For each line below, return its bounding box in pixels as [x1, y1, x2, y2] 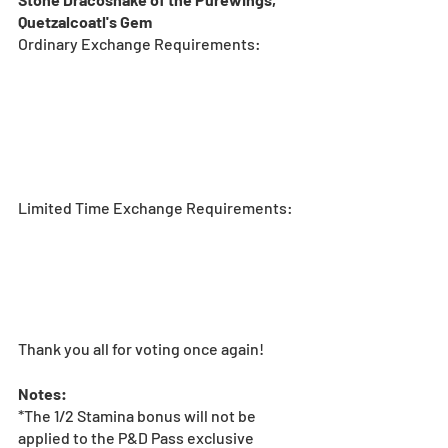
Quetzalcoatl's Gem [18, 11, 152, 31]
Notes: [18, 384, 67, 404]
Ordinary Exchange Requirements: [18, 33, 261, 53]
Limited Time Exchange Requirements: [18, 198, 293, 218]
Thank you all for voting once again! [18, 339, 264, 359]
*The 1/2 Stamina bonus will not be [18, 406, 259, 426]
